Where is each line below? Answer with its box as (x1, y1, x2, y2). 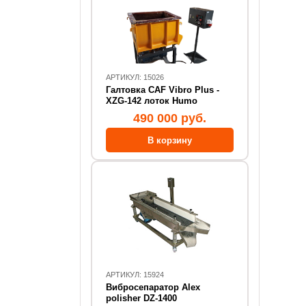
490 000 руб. (133, 111, 206, 125)
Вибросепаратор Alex (106, 282, 200, 292)
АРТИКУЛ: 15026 (106, 73, 164, 81)
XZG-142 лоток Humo (106, 96, 197, 106)
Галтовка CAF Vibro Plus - (106, 85, 219, 95)
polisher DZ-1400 (106, 293, 177, 303)
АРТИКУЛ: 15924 (106, 270, 164, 279)
